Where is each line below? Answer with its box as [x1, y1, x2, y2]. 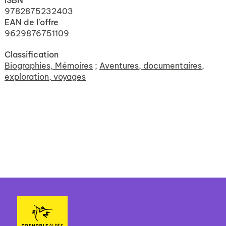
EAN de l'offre [5, 17, 59, 28]
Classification [5, 49, 59, 60]
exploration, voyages [5, 72, 86, 82]
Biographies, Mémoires [5, 61, 93, 71]
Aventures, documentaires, [99, 61, 204, 71]
